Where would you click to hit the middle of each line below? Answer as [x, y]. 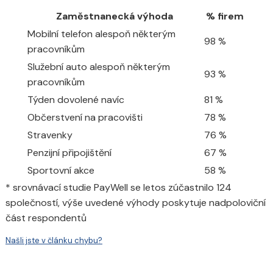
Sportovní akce [61, 170]
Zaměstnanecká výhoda [114, 16]
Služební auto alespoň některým [98, 66]
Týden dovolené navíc [76, 99]
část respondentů [46, 218]
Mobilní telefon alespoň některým [101, 34]
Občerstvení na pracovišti [85, 117]
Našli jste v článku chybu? [54, 241]
